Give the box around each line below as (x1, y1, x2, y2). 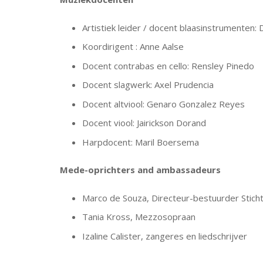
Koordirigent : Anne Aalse (82, 41, 184, 52)
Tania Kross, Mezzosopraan (82, 211, 195, 222)
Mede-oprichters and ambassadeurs (60, 164, 221, 176)
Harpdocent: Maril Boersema (82, 136, 199, 148)
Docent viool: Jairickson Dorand (82, 117, 206, 129)
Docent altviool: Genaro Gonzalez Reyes (82, 97, 245, 110)
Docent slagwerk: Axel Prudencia (82, 79, 214, 90)
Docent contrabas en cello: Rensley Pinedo (82, 59, 254, 72)
